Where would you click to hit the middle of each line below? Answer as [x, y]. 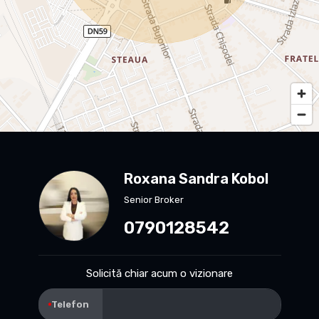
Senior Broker [153, 199]
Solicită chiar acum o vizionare [159, 273]
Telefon [70, 304]
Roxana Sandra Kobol [196, 178]
